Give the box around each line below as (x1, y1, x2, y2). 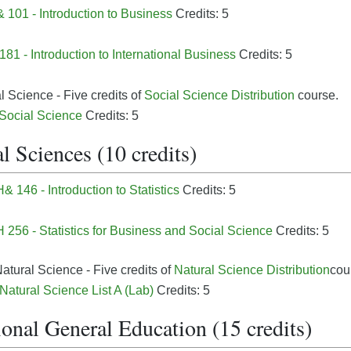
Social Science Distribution (144, 89, 295, 102)
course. (295, 89, 338, 102)
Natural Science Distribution (174, 263, 330, 277)
